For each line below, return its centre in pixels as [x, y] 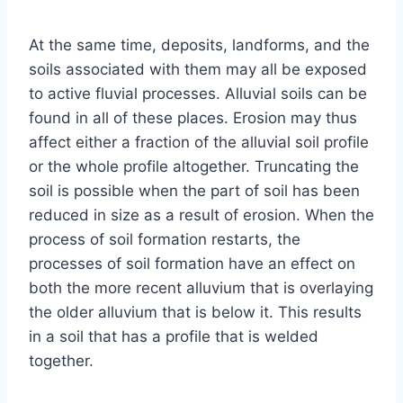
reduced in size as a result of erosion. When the [201, 215]
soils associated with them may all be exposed [198, 69]
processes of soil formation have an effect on [192, 263]
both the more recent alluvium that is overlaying [201, 287]
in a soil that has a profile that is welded [174, 336]
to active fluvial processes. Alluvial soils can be [198, 93]
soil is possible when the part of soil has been [194, 190]
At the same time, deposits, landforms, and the [199, 45]
